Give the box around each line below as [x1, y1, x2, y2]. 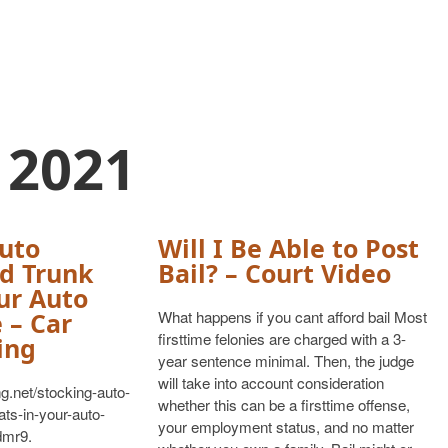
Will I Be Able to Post [157, 231, 419, 265]
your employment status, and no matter [157, 416, 414, 437]
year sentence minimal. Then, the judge [157, 350, 414, 371]
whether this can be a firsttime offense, [157, 394, 410, 415]
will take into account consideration [157, 372, 384, 393]
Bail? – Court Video [157, 256, 391, 290]
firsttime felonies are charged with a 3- [157, 328, 406, 349]
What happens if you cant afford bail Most [157, 306, 427, 327]
